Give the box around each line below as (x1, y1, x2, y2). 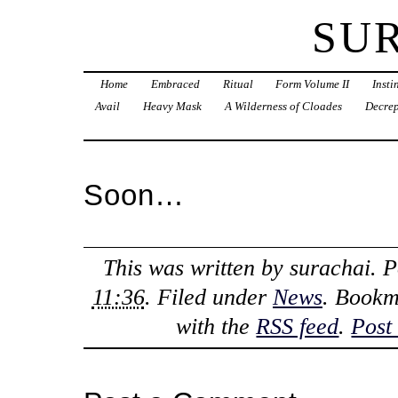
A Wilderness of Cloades (224, 99, 342, 114)
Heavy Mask (142, 99, 202, 114)
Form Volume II (275, 77, 350, 92)
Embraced (150, 77, 200, 92)
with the (176, 314, 257, 340)
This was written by (102, 255, 290, 282)
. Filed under (144, 284, 273, 311)
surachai (289, 255, 370, 282)
